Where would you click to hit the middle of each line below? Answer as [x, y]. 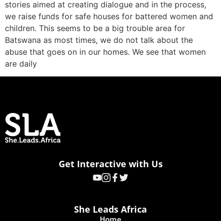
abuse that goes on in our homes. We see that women [105, 52]
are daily [21, 63]
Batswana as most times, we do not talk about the [99, 40]
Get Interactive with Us [110, 164]
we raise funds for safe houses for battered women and [109, 16]
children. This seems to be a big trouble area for [95, 28]
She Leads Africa [110, 209]
